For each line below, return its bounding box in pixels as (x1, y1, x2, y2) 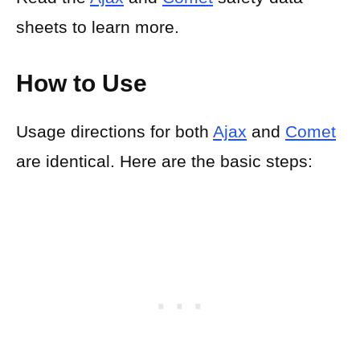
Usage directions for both (16, 122, 213, 141)
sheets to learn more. (16, 17, 179, 36)
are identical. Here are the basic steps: (16, 152, 313, 171)
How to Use (16, 70, 147, 97)
